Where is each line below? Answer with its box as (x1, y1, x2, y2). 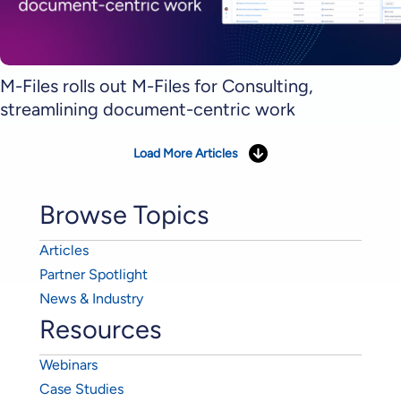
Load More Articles (133, 145, 238, 161)
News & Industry (39, 289, 143, 307)
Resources (39, 312, 162, 345)
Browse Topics (39, 198, 209, 230)
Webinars (39, 355, 98, 373)
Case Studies (39, 380, 124, 397)
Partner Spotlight (39, 265, 148, 283)
